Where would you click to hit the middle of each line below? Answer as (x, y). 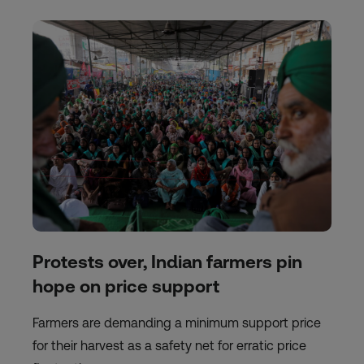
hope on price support (126, 287)
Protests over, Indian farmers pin (167, 262)
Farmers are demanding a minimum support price (177, 323)
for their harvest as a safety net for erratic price (169, 346)
